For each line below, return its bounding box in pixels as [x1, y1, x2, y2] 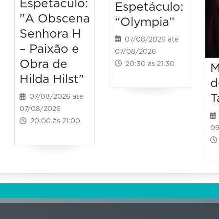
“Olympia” [114, 16, 175, 28]
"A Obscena [20, 13, 90, 25]
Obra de [20, 58, 68, 71]
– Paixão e [20, 43, 80, 56]
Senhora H [20, 28, 82, 41]
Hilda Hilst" [20, 73, 85, 86]
